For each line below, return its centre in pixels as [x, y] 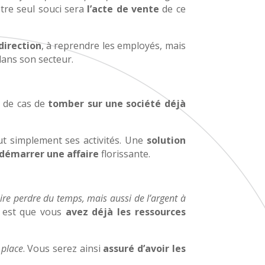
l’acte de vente [123, 9]
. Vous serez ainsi [63, 248]
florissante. [125, 153]
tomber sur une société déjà [117, 103]
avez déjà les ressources [125, 211]
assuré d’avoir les [144, 248]
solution [166, 140]
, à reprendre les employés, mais [113, 45]
